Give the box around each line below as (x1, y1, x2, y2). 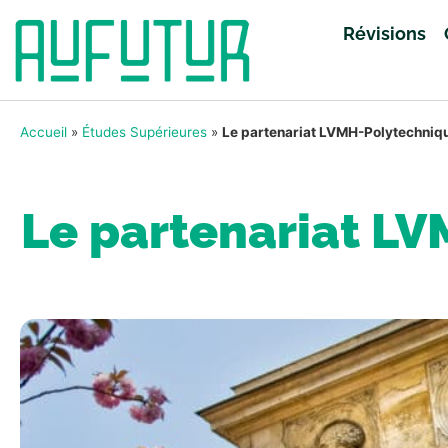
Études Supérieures (82, 124, 207, 140)
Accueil (20, 124, 67, 140)
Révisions (343, 22, 427, 44)
